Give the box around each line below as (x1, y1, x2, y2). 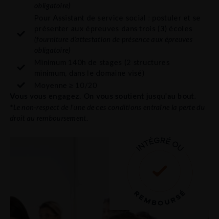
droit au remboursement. (10, 113, 88, 122)
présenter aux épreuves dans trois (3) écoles (34, 23, 193, 33)
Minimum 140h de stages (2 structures (34, 57, 170, 66)
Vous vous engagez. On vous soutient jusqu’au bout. (10, 91, 196, 100)
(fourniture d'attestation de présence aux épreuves (34, 34, 193, 44)
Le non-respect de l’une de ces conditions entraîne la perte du (13, 102, 205, 111)
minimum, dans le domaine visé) (34, 68, 145, 77)
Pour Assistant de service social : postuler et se (34, 13, 201, 22)
